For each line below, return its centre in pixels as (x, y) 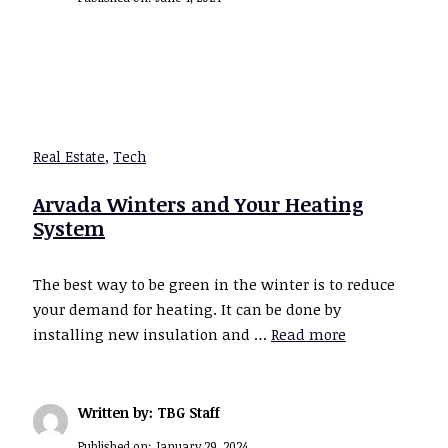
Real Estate (69, 157)
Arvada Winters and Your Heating (198, 203)
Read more (308, 333)
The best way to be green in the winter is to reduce (214, 283)
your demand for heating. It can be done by (187, 308)
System (69, 227)
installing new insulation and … (152, 333)
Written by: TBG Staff (149, 412)
